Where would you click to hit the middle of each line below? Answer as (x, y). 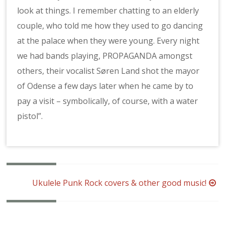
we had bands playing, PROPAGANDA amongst (105, 56)
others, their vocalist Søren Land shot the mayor (108, 71)
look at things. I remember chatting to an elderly (108, 11)
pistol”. (30, 116)
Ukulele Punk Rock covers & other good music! (119, 183)
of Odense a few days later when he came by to (105, 86)
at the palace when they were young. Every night (108, 41)
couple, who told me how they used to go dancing (110, 26)
